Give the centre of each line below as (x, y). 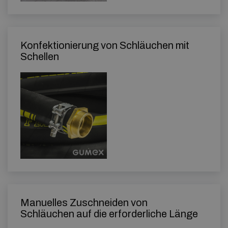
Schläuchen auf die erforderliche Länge (109, 214)
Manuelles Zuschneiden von (84, 203)
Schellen (40, 56)
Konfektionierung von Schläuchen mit (105, 45)
